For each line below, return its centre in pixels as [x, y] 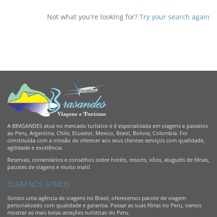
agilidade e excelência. [35, 148]
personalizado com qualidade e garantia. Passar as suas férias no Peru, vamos [104, 205]
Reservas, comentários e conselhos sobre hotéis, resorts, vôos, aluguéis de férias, [108, 160]
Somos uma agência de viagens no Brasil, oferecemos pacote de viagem [97, 198]
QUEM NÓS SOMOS [39, 185]
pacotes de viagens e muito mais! [49, 167]
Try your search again [175, 17]
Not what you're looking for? [93, 17]
